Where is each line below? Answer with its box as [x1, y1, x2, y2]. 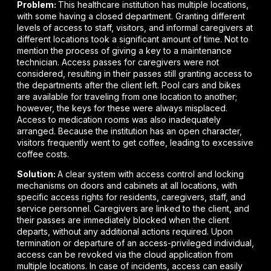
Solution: [17, 169, 57, 180]
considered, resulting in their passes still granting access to [17, 68, 252, 79]
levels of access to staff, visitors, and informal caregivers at [17, 22, 253, 33]
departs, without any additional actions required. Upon [17, 226, 233, 237]
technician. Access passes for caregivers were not [17, 56, 219, 67]
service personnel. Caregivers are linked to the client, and [17, 203, 249, 214]
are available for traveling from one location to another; [17, 91, 237, 102]
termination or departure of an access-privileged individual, [17, 238, 254, 249]
